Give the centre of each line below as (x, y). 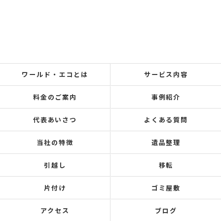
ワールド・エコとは (55, 74)
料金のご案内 (55, 97)
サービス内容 (166, 74)
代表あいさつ (55, 120)
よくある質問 (166, 120)
